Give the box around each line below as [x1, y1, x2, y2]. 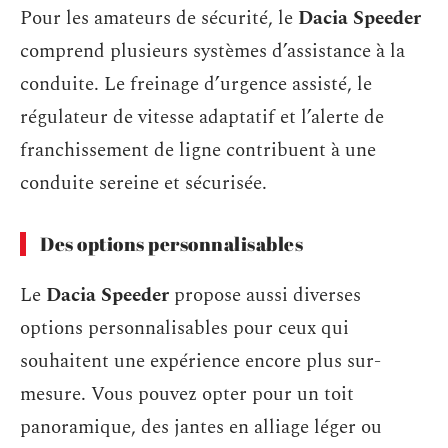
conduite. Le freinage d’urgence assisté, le [20, 70, 372, 99]
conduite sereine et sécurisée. [20, 169, 267, 198]
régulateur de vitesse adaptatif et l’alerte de [20, 103, 384, 132]
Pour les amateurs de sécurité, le [20, 4, 298, 33]
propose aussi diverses [169, 280, 361, 310]
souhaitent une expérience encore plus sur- [20, 346, 381, 376]
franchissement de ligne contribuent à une [20, 136, 376, 165]
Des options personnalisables [40, 231, 303, 257]
